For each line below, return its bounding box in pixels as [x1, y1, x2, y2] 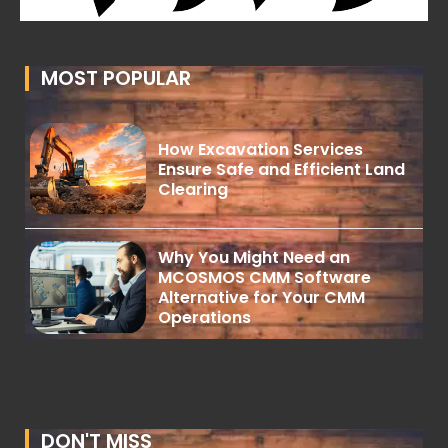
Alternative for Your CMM [158, 285, 366, 309]
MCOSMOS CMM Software [158, 265, 372, 289]
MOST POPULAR [41, 63, 191, 92]
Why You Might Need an [158, 245, 351, 269]
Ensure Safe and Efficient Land [158, 157, 406, 181]
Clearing [158, 177, 229, 201]
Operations [158, 305, 252, 329]
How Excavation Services [158, 137, 364, 161]
